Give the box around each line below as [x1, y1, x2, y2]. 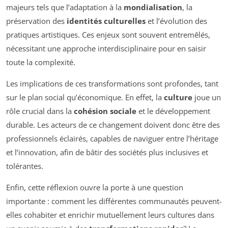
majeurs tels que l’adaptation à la [6, 2, 124, 12]
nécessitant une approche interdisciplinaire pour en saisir [6, 43, 206, 53]
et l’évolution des [146, 15, 207, 26]
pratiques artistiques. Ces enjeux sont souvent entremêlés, [6, 29, 210, 40]
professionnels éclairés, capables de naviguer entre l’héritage [6, 133, 218, 144]
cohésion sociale [74, 105, 136, 116]
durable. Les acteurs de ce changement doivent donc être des [6, 119, 220, 130]
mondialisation [124, 2, 182, 12]
